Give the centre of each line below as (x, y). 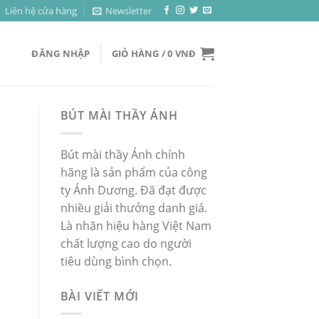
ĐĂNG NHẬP (61, 53)
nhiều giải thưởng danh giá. (134, 208)
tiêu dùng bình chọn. (116, 261)
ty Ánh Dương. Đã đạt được (133, 190)
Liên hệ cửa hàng (41, 11)
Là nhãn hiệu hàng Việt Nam (136, 225)
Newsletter (129, 11)
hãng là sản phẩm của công (134, 172)
